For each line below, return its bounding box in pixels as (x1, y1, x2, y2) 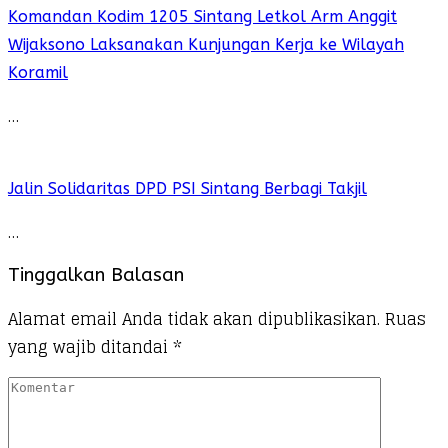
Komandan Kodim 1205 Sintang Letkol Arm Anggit (8, 6, 397, 26)
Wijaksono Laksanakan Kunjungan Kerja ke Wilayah (8, 34, 404, 54)
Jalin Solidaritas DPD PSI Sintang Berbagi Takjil (8, 178, 367, 198)
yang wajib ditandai (8, 333, 173, 362)
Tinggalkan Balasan (8, 264, 184, 287)
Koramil (8, 62, 68, 82)
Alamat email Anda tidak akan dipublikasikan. (8, 305, 380, 334)
